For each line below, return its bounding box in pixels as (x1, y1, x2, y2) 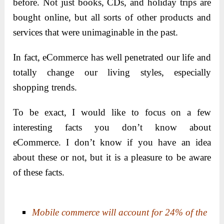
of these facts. (13, 167, 65, 178)
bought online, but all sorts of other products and (13, 12, 211, 23)
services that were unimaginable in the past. (13, 27, 178, 38)
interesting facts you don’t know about (13, 122, 211, 133)
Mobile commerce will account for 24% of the (32, 207, 207, 218)
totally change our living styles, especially (13, 67, 211, 78)
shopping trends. (13, 82, 77, 93)
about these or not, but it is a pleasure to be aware (13, 152, 211, 163)
